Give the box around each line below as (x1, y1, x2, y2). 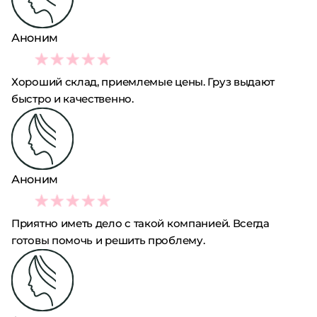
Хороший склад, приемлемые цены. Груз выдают (11, 75, 275, 88)
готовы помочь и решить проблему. (11, 234, 205, 247)
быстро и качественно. (11, 92, 134, 105)
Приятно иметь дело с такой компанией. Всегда (11, 217, 270, 230)
